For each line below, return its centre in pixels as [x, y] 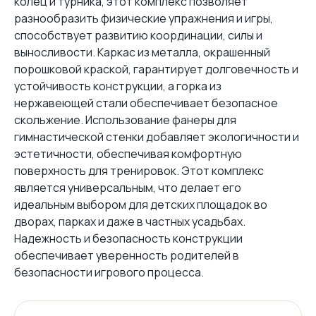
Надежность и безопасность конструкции [128, 238]
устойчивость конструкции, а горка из [118, 86]
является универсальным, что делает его [128, 187]
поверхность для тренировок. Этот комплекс [139, 170]
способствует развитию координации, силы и [138, 35]
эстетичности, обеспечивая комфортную [128, 153]
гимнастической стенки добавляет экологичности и [157, 136]
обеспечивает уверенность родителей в [127, 255]
